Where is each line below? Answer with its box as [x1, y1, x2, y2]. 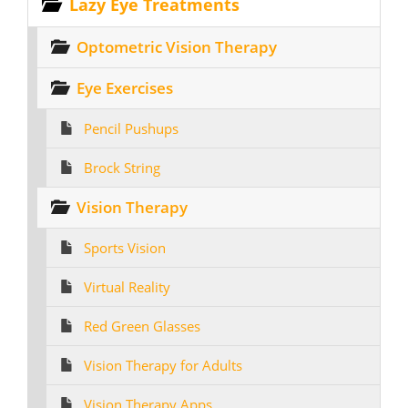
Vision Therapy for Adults [84, 356, 242, 374]
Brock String [84, 158, 160, 177]
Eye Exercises [76, 77, 173, 98]
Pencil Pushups [84, 119, 178, 138]
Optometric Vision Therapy [76, 36, 277, 57]
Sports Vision [84, 239, 166, 257]
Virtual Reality [84, 278, 170, 296]
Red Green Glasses [84, 317, 200, 335]
